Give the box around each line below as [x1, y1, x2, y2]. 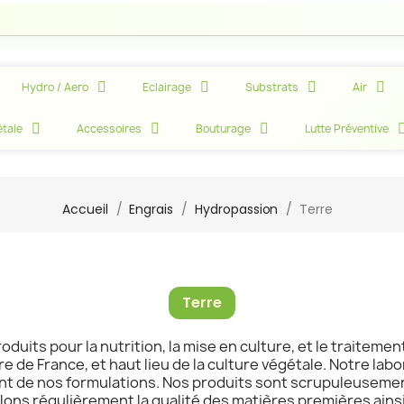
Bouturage [195, 121, 251, 136]
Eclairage [142, 79, 192, 95]
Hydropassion [195, 200, 279, 218]
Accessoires [76, 121, 142, 136]
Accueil [61, 200, 108, 218]
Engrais [129, 200, 174, 218]
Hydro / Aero [22, 79, 89, 95]
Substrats [245, 79, 299, 95]
